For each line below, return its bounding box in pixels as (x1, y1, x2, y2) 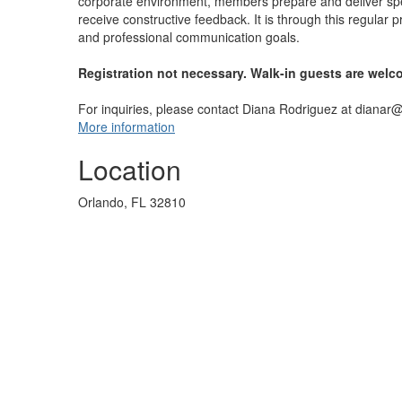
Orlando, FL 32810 (78, 193, 186, 211)
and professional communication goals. (78, 28, 300, 46)
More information (78, 118, 175, 135)
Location (78, 150, 181, 188)
